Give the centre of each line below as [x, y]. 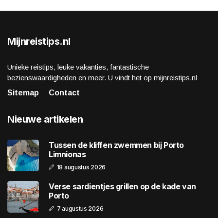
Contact [64, 93]
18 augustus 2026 [81, 167]
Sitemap [23, 93]
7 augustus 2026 [80, 208]
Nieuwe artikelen [45, 119]
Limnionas [67, 154]
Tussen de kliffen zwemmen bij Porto [116, 145]
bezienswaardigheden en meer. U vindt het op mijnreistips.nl [102, 78]
